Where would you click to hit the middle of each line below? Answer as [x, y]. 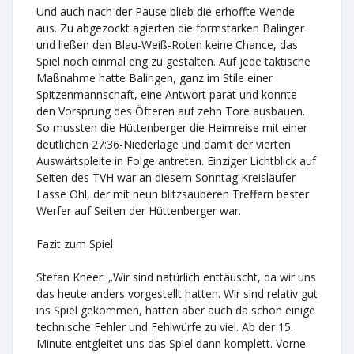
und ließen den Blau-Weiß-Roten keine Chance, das [167, 45]
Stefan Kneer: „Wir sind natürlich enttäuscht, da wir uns [176, 277]
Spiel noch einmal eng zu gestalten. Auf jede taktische [173, 61]
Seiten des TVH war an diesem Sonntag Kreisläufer [166, 177]
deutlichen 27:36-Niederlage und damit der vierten [164, 144]
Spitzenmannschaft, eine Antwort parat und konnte [167, 94]
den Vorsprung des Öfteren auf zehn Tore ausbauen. [171, 111]
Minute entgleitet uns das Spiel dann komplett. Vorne [171, 343]
